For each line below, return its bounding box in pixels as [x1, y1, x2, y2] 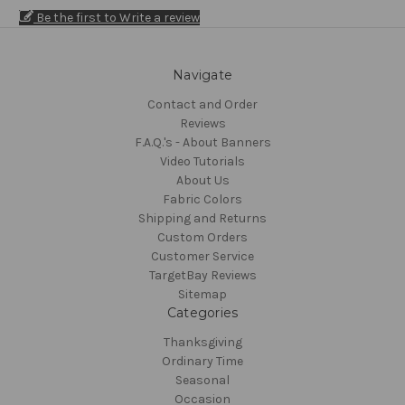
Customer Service [151, 249, 254, 265]
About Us [175, 173, 230, 189]
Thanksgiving [163, 334, 242, 351]
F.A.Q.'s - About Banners [134, 135, 271, 151]
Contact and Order [147, 97, 258, 113]
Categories [166, 305, 239, 322]
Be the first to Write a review [36, 10, 200, 26]
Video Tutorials [160, 154, 245, 170]
